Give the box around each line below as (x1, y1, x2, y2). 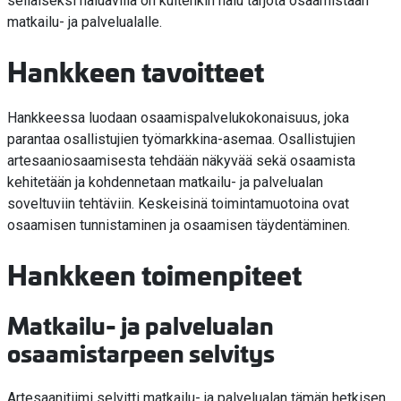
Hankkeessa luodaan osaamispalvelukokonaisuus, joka (7, 109, 349, 127)
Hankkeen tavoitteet (7, 51, 264, 90)
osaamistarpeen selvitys (7, 336, 275, 370)
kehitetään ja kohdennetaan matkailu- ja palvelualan (7, 174, 323, 192)
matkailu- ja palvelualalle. (7, 13, 162, 31)
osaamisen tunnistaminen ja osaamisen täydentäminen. (7, 217, 354, 235)
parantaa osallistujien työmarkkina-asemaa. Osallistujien (7, 131, 355, 149)
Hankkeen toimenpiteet (7, 254, 302, 294)
